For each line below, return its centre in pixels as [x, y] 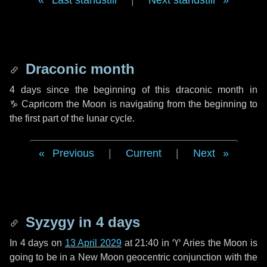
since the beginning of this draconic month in [149, 90]
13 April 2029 [93, 243]
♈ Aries [189, 243]
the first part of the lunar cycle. [72, 118]
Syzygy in [59, 222]
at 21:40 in [147, 243]
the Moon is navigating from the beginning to [161, 104]
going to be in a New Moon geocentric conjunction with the [133, 257]
